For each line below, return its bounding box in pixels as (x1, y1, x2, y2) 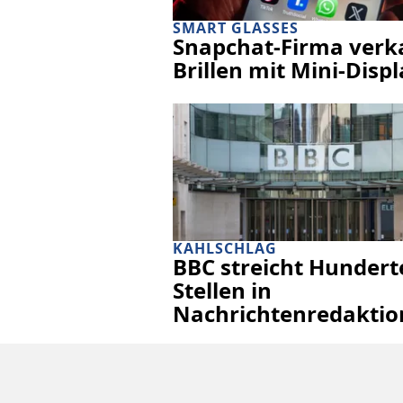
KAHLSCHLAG (173, 237, 277, 258)
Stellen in (173, 274, 272, 305)
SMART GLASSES (173, 17, 299, 38)
